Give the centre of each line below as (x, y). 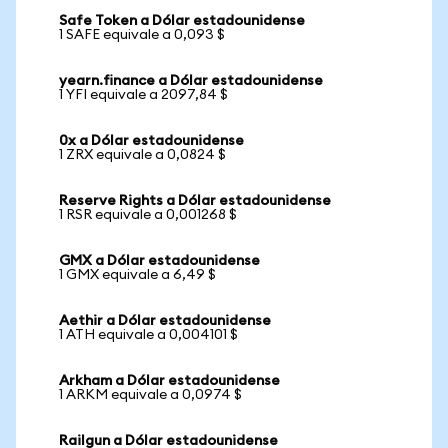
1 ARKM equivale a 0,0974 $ (150, 395)
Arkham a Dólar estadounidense (169, 381)
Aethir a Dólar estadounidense (165, 321)
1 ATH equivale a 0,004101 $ (148, 335)
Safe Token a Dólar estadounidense (182, 21)
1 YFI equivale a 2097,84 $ (143, 95)
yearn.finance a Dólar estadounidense (191, 81)
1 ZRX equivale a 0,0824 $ (142, 155)
